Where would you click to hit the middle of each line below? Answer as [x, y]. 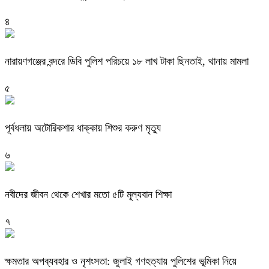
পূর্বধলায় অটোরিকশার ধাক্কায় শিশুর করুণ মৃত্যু [83, 128]
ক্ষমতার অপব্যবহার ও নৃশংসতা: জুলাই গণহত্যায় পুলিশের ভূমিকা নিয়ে [121, 261]
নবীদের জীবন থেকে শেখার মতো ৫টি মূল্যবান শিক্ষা [88, 194]
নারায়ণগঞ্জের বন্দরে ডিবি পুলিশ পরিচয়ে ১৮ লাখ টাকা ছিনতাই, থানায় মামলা [127, 61]
